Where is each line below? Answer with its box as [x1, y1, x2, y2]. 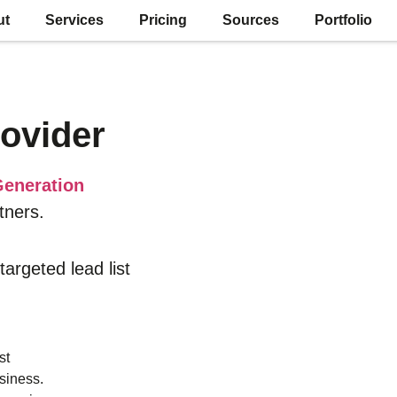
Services [45, 12, 105, 27]
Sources [222, 12, 280, 27]
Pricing [139, 12, 188, 27]
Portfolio [315, 12, 373, 27]
